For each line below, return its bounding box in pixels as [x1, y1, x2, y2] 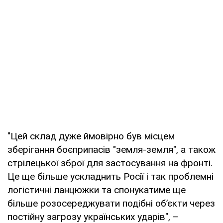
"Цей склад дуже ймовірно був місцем [7, 130, 175, 142]
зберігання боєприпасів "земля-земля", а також [7, 143, 216, 155]
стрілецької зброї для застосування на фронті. [7, 157, 213, 169]
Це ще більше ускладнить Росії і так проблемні [7, 170, 214, 182]
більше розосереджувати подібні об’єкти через [7, 197, 215, 209]
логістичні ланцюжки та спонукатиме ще [7, 184, 186, 196]
